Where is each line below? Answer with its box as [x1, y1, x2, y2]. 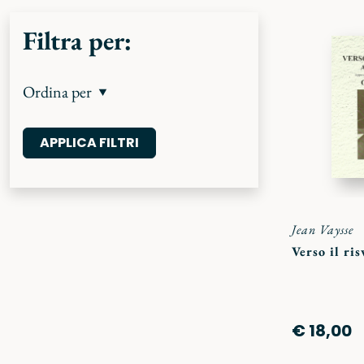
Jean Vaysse [292, 220, 353, 238]
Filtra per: [23, 24, 132, 58]
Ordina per [23, 81, 92, 102]
